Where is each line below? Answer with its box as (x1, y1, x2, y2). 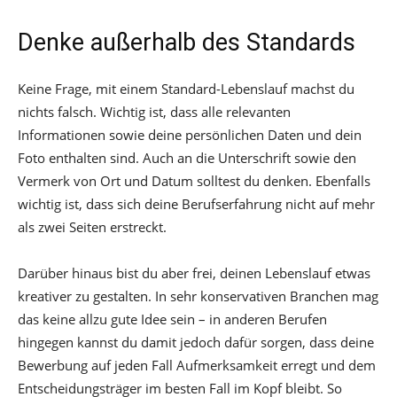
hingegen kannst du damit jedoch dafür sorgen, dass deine (18, 333, 374, 352)
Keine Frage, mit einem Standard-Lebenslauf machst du (18, 80, 354, 98)
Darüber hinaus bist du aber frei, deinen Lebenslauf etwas (18, 264, 370, 283)
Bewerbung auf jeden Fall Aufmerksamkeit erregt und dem (18, 356, 376, 375)
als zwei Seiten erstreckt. (18, 218, 167, 237)
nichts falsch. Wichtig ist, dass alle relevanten (18, 103, 291, 121)
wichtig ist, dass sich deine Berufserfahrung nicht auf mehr (18, 195, 375, 214)
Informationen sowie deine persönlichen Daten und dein (18, 126, 362, 144)
